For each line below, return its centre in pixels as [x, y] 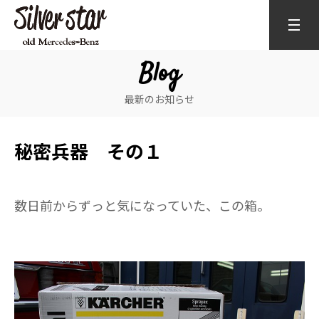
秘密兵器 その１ [88, 151]
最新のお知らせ [159, 99]
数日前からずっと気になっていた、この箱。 [142, 205]
